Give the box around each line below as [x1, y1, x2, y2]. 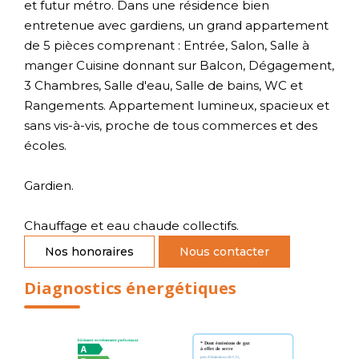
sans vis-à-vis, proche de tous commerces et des [24, 117, 317, 133]
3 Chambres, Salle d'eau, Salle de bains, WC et [24, 77, 303, 93]
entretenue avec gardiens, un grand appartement [24, 17, 329, 33]
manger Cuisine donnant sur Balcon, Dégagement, [24, 57, 334, 73]
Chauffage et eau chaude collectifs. [24, 217, 239, 233]
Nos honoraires [45, 244, 134, 259]
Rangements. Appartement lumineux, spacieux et [24, 97, 329, 113]
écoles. [24, 137, 67, 153]
